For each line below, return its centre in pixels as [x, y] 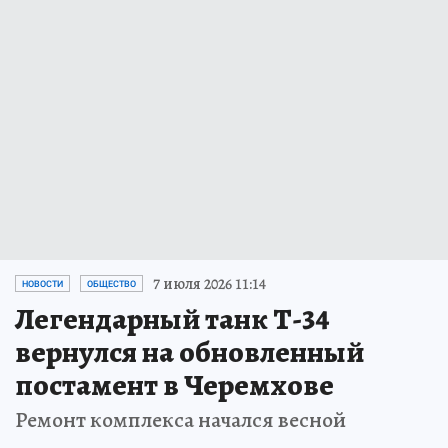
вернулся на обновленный [189, 351]
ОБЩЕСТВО [111, 283]
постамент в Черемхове [174, 384]
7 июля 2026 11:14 [209, 283]
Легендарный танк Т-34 [172, 318]
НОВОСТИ [42, 283]
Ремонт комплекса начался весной [180, 419]
